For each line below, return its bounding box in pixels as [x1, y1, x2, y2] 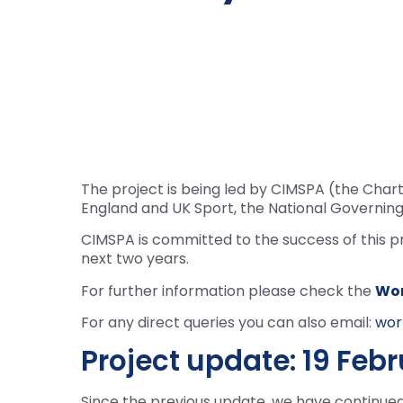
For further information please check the [81, 280, 375, 301]
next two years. [81, 248, 189, 270]
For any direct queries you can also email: [81, 312, 375, 334]
